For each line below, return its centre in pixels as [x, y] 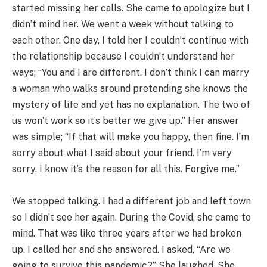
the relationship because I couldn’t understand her [123, 57]
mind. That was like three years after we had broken [127, 234]
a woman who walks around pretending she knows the [130, 89]
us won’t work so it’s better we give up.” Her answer [125, 121]
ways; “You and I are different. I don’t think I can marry [131, 73]
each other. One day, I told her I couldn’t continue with [130, 41]
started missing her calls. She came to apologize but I [131, 8]
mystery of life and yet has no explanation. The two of [131, 105]
